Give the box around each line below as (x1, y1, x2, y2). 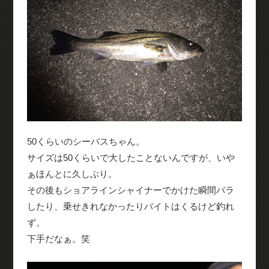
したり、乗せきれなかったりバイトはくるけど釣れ (26, 201, 234, 212)
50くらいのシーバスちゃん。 (26, 136, 145, 147)
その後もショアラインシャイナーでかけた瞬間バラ (26, 185, 234, 196)
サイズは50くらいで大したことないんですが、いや (26, 153, 235, 163)
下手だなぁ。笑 (26, 234, 90, 244)
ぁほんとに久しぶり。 (26, 169, 117, 180)
